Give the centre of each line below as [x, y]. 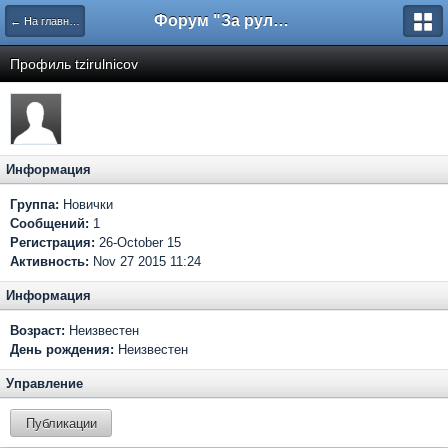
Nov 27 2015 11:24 [145, 261]
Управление [44, 383]
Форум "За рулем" [281, 20]
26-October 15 [138, 242]
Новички [86, 204]
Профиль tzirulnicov [74, 64]
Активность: [49, 261]
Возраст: [37, 330]
